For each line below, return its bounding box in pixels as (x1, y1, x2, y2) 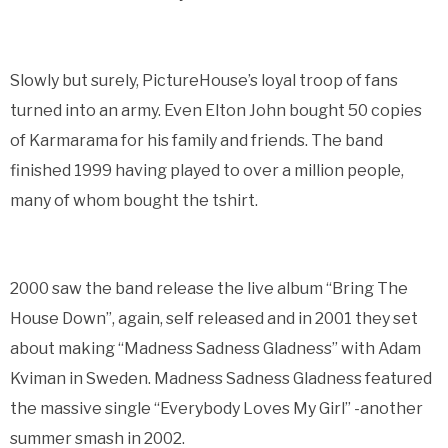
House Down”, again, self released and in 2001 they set (10, 308, 418, 328)
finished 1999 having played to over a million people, (10, 160, 404, 180)
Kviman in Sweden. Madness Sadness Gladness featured (10, 368, 432, 388)
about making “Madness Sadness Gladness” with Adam (10, 338, 421, 358)
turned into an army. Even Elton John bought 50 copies (10, 100, 422, 120)
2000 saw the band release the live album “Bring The (10, 278, 408, 298)
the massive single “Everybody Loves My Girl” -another (10, 398, 423, 418)
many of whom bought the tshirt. (10, 190, 258, 210)
